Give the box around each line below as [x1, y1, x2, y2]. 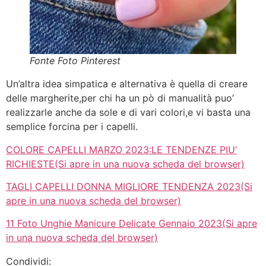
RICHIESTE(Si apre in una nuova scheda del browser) [6, 157, 245, 170]
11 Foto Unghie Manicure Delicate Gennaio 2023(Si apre [6, 217, 257, 230]
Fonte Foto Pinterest [30, 55, 121, 67]
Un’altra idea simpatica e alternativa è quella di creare [6, 78, 248, 90]
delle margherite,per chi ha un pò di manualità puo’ [6, 92, 234, 104]
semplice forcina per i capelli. [6, 121, 138, 133]
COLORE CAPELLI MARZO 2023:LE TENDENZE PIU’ [6, 143, 237, 156]
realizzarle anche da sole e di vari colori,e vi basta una [6, 106, 251, 119]
